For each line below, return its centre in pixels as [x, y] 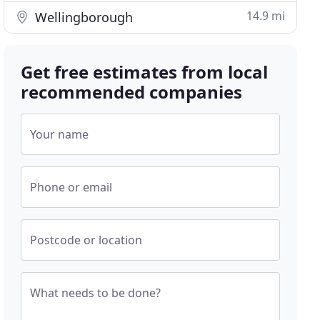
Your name [60, 134]
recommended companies [132, 92]
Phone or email [71, 187]
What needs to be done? [96, 293]
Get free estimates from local [145, 72]
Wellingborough [82, 17]
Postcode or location [86, 240]
